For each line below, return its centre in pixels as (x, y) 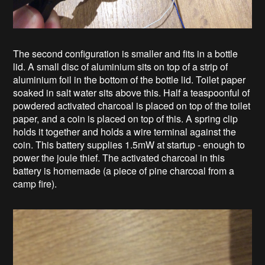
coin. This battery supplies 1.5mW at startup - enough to (129, 144)
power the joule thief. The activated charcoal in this (119, 157)
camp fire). (35, 183)
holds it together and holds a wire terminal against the (125, 131)
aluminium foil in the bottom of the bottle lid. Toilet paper (130, 79)
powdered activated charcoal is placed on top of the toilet (132, 105)
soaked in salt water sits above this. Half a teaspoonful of (132, 92)
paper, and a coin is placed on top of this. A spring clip (126, 118)
